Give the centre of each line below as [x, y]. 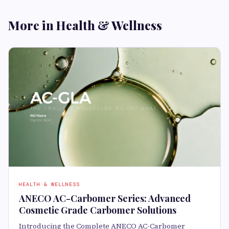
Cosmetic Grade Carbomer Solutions [98, 210]
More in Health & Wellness [85, 25]
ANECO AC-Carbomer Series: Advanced [105, 198]
